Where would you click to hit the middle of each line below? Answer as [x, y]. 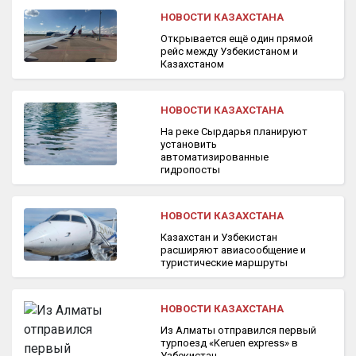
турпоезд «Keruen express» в [229, 343]
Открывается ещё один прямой [236, 39]
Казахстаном [192, 64]
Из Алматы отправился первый [238, 331]
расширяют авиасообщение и [233, 250]
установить [188, 145]
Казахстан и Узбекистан [219, 238]
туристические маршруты [224, 263]
